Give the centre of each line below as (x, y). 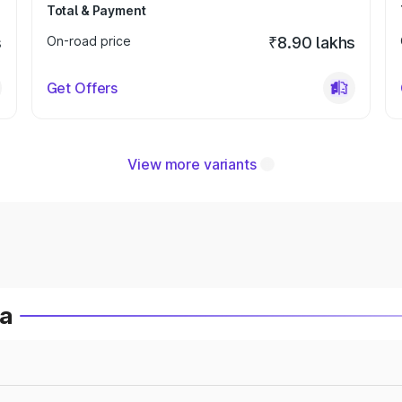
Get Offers (82, 88)
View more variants (192, 164)
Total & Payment (96, 10)
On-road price (88, 41)
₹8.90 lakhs (312, 43)
